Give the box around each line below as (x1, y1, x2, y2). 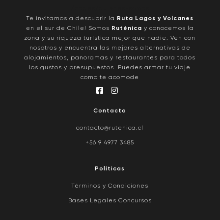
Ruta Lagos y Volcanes (117, 16, 194, 22)
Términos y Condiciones (71, 183, 149, 190)
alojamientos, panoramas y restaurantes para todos (24, 55, 196, 61)
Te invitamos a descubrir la (26, 16, 117, 22)
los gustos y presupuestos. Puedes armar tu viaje (29, 65, 191, 71)
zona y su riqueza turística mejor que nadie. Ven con (24, 35, 196, 42)
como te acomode (81, 75, 139, 81)
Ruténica (111, 26, 142, 32)
